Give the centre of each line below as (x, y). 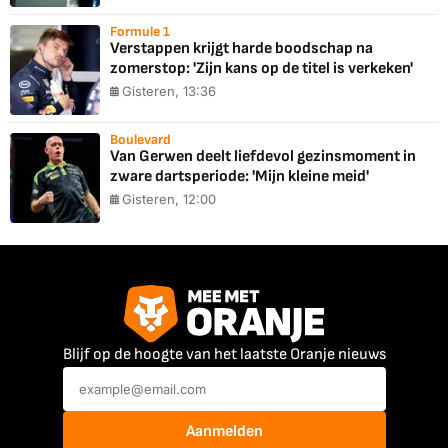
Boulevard (140, 140)
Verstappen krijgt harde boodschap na (241, 49)
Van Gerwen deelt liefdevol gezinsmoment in (263, 157)
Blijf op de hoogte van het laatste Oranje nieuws (224, 354)
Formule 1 (140, 32)
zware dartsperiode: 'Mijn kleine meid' (239, 177)
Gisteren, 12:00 (169, 199)
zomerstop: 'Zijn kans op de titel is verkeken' (261, 69)
